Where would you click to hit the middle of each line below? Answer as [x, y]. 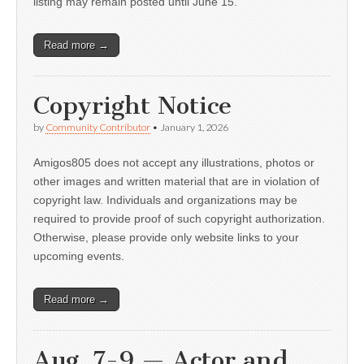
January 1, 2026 [194, 128]
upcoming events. [79, 256]
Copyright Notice [132, 106]
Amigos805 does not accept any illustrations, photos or [174, 163]
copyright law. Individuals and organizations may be [165, 200]
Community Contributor [98, 128]
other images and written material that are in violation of [176, 182]
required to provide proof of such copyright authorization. [179, 219]
